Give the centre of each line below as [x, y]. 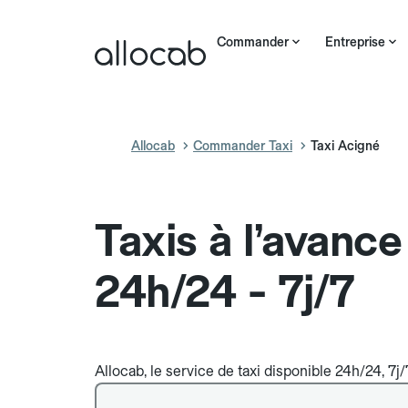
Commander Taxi [243, 146]
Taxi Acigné [345, 146]
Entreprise [355, 42]
